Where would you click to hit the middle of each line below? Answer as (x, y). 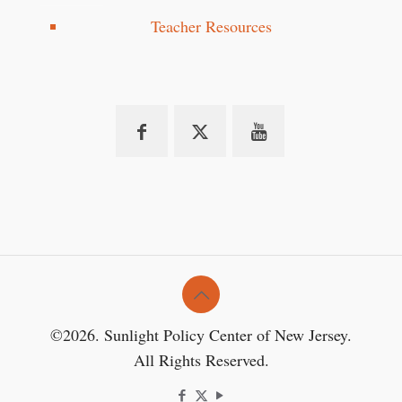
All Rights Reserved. (201, 359)
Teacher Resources (211, 26)
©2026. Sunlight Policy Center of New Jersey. (201, 334)
